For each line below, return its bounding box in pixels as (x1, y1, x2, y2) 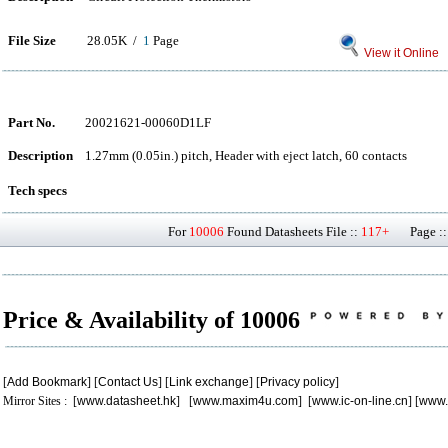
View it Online (361, 46, 439, 60)
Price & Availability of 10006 (3, 307, 306, 333)
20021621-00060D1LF (85, 115, 211, 130)
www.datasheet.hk (77, 394, 176, 408)
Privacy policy (260, 375, 335, 389)
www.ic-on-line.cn (312, 394, 408, 408)
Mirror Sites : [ (3, 394, 77, 408)
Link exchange (169, 375, 249, 389)
